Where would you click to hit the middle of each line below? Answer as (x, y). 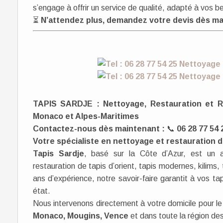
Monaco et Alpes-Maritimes (86, 116)
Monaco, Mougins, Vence (81, 216)
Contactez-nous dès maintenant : (100, 129)
